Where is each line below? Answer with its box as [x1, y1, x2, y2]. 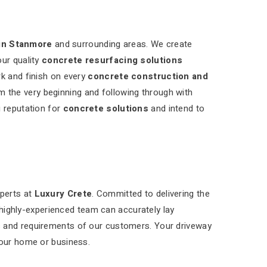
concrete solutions [63, 102, 149, 115]
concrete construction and [88, 70, 208, 83]
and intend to [148, 102, 205, 115]
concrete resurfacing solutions [42, 54, 183, 67]
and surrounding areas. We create [52, 38, 193, 51]
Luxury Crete [34, 187, 92, 200]
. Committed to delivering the [92, 187, 210, 200]
